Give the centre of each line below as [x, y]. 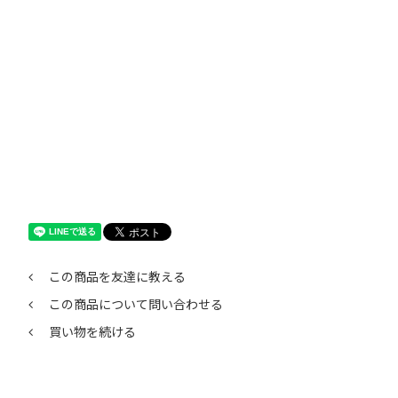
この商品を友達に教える [117, 277]
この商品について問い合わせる [135, 304]
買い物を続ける [92, 332]
